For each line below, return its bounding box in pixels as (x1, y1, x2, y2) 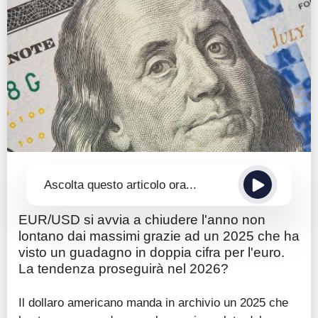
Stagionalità (32, 129, 92, 141)
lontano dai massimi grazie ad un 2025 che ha (18, 229, 300, 244)
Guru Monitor (32, 101, 97, 113)
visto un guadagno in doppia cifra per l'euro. (18, 245, 285, 261)
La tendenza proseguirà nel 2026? (18, 261, 229, 277)
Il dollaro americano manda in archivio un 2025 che (18, 295, 288, 310)
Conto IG (32, 72, 77, 84)
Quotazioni (32, 43, 87, 56)
